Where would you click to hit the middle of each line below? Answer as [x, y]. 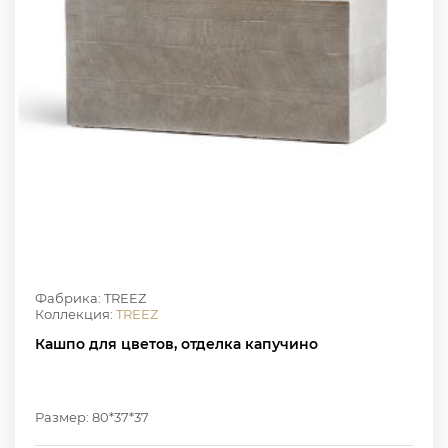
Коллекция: [75, 313]
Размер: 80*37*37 [92, 416]
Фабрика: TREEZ [90, 297]
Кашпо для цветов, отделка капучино [176, 343]
